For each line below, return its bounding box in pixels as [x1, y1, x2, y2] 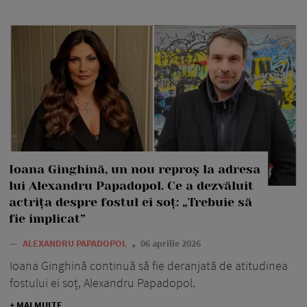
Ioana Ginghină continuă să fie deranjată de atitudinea [10, 258, 288, 274]
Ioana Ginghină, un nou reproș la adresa [9, 162, 260, 177]
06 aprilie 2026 [140, 237, 201, 250]
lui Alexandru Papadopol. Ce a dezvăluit [9, 179, 254, 193]
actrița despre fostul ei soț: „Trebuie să [9, 195, 252, 210]
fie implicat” [9, 212, 86, 226]
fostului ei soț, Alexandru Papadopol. [10, 275, 195, 291]
